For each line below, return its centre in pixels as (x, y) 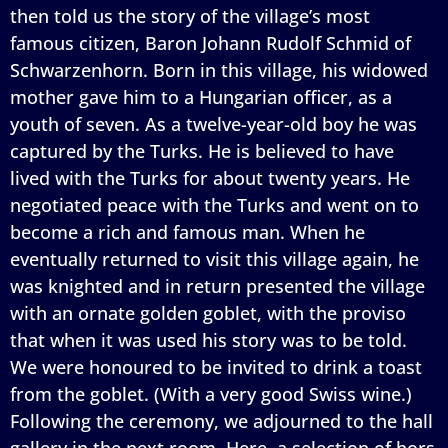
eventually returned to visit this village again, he (214, 258)
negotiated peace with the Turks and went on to (214, 204)
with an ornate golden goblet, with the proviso (208, 312)
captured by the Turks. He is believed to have (202, 150)
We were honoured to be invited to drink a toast (216, 366)
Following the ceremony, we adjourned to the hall (221, 420)
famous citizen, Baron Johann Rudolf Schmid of (210, 42)
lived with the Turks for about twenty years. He (210, 177)
